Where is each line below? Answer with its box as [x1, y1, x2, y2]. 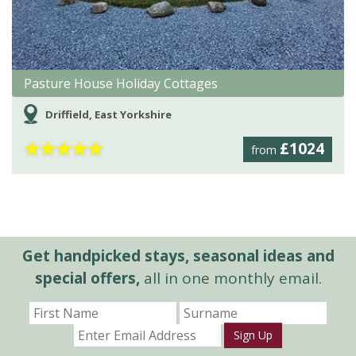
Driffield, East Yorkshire [44, 107, 172, 122]
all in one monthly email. [139, 267, 322, 288]
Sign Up [234, 327, 273, 342]
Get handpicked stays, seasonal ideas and [21, 245, 335, 266]
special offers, [34, 267, 140, 288]
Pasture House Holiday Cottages [24, 75, 218, 93]
